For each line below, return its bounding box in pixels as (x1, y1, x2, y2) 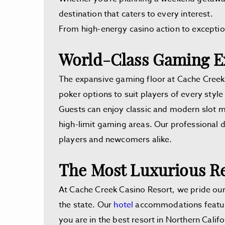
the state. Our (59, 199, 114, 211)
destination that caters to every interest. (59, 8, 213, 20)
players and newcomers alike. (59, 134, 172, 146)
